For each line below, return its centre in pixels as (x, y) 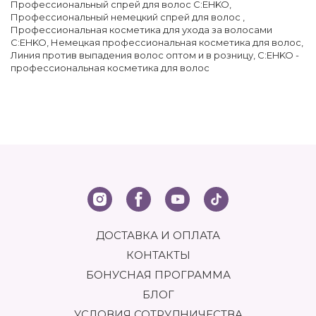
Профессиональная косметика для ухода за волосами (141, 29)
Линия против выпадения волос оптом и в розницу (132, 55)
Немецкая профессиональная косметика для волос (176, 42)
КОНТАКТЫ (158, 255)
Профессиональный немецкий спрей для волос (127, 17)
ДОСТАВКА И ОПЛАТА (158, 235)
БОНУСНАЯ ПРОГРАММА (158, 274)
